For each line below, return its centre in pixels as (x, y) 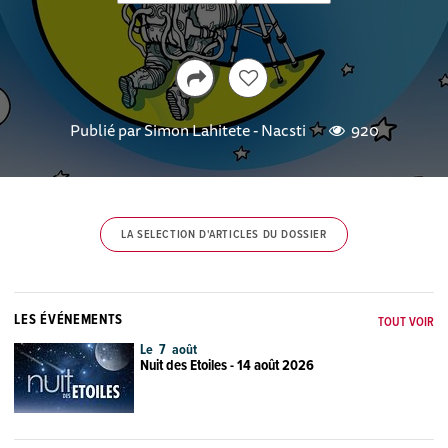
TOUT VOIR (405, 323)
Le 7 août (169, 350)
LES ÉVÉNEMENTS (69, 320)
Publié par (106, 129)
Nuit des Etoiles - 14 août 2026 (227, 366)
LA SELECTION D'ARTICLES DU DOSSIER (224, 235)
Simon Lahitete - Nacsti (224, 129)
